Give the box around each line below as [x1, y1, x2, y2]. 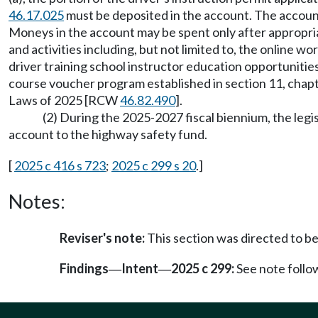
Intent [121, 261, 158, 277]
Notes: [9, 190, 65, 213]
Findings [60, 261, 109, 277]
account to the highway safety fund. [9, 126, 207, 142]
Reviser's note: [60, 230, 147, 246]
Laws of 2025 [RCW [9, 92, 120, 108]
